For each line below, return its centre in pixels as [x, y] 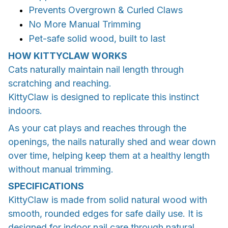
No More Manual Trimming [85, 24]
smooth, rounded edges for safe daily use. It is [105, 213]
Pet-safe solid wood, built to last [97, 38]
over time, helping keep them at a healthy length [109, 155]
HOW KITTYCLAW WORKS [68, 56]
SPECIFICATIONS [46, 186]
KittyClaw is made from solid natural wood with [108, 199]
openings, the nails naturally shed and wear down [112, 141]
